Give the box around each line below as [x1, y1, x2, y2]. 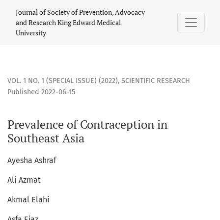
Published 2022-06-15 [7, 88, 75, 97]
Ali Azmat [7, 175, 41, 185]
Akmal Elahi [7, 195, 50, 205]
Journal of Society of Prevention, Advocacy [16, 7, 145, 17]
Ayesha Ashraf [7, 156, 56, 165]
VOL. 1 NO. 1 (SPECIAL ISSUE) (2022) [7, 77, 118, 85]
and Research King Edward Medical [16, 18, 121, 27]
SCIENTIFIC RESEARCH [121, 77, 190, 85]
